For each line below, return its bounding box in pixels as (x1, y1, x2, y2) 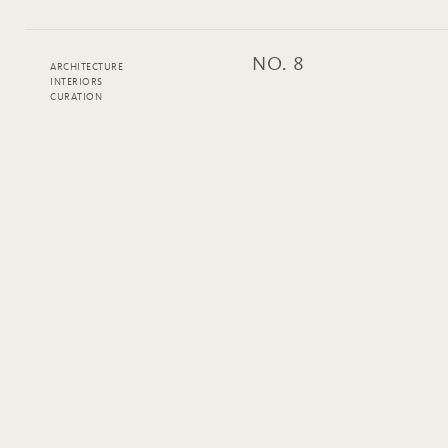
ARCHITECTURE (50, 62, 123, 73)
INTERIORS (50, 77, 103, 88)
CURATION (50, 92, 102, 103)
